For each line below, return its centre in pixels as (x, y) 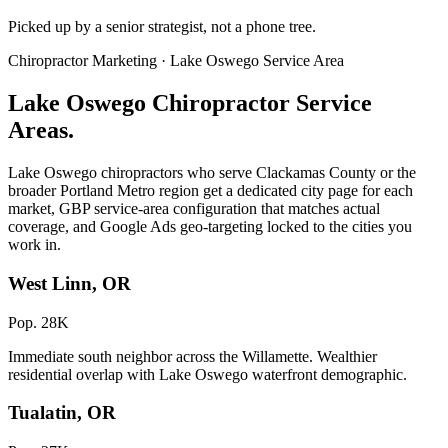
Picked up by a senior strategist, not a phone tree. (162, 27)
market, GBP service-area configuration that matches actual (194, 209)
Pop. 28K (38, 322)
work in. (34, 245)
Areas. (41, 130)
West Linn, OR (69, 283)
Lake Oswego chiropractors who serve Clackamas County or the (212, 173)
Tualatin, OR (62, 413)
